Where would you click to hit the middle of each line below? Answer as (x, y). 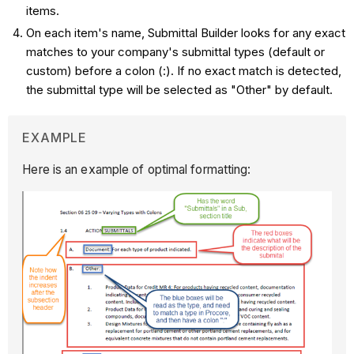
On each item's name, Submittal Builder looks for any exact (185, 33)
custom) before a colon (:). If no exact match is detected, (183, 71)
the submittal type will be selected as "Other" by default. (179, 90)
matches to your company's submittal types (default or (175, 52)
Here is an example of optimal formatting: (137, 169)
